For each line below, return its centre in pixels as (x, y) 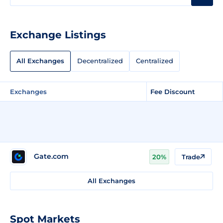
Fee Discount (173, 91)
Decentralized (100, 61)
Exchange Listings (58, 35)
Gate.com (51, 157)
